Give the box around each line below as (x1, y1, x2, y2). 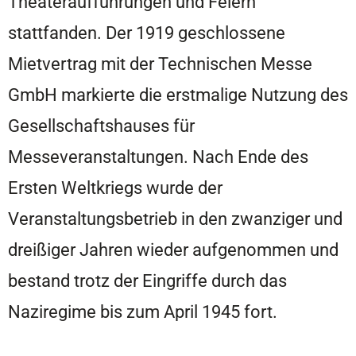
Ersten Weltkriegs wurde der (8, 177, 222, 199)
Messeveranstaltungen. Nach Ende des (8, 146, 308, 168)
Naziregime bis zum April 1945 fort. (8, 301, 277, 323)
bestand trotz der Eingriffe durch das (8, 270, 287, 292)
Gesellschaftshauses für (8, 115, 195, 137)
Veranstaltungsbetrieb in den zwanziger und (8, 208, 342, 230)
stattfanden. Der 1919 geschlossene (8, 22, 285, 44)
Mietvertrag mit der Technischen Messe (8, 53, 312, 75)
